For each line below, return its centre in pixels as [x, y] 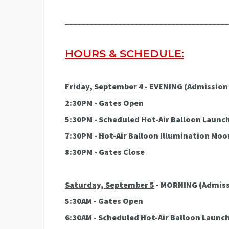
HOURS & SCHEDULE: [124, 53]
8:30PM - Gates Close [105, 152]
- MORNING [177, 184]
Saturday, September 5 [110, 184]
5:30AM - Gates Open [104, 201]
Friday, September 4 [104, 86]
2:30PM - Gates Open [104, 102]
